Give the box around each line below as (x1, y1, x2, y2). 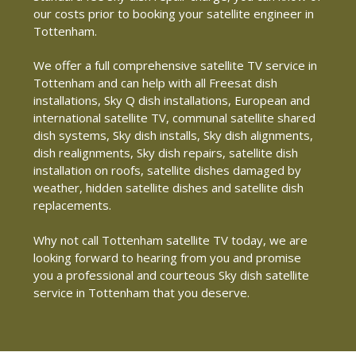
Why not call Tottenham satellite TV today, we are (33, 231, 308, 248)
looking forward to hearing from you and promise (33, 249, 301, 265)
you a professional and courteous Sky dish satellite (33, 266, 309, 283)
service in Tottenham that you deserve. (33, 284, 250, 300)
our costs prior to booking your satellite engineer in (33, 6, 314, 22)
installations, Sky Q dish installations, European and (33, 92, 310, 109)
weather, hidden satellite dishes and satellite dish (33, 180, 304, 196)
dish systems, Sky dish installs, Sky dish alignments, (33, 127, 313, 144)
